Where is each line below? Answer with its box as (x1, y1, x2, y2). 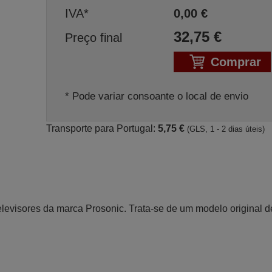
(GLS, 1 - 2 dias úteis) (186, 124, 265, 134)
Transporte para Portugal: (46, 123, 158, 134)
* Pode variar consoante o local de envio (64, 90, 248, 102)
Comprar (210, 55, 261, 69)
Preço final (64, 31, 122, 44)
